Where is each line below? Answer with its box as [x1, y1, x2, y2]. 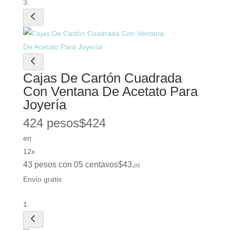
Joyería [23, 97, 66, 112]
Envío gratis [23, 175, 62, 183]
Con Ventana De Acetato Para [23, 83, 198, 99]
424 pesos [23, 116, 79, 130]
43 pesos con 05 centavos [23, 160, 118, 169]
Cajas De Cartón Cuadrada [23, 70, 182, 86]
